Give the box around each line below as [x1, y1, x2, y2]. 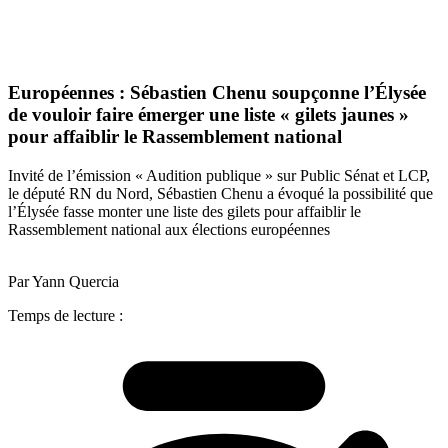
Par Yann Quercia [8, 272, 119, 290]
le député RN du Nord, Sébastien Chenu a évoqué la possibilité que [8, 184, 433, 202]
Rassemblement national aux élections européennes [8, 220, 330, 238]
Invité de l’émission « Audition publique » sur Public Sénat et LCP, [8, 166, 430, 184]
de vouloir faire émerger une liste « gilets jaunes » [8, 104, 409, 126]
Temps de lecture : [8, 306, 123, 324]
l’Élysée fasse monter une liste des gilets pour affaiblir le [8, 202, 361, 220]
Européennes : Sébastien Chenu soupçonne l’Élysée [8, 82, 426, 104]
